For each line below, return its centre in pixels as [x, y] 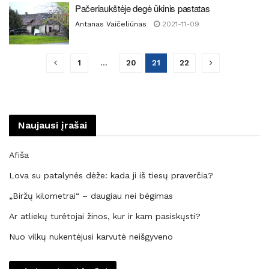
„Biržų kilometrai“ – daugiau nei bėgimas [91, 196]
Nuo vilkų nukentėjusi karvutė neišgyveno [91, 237]
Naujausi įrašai [53, 125]
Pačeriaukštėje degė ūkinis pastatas [143, 8]
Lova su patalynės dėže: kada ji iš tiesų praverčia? [111, 175]
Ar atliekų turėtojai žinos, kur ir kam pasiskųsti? [105, 216]
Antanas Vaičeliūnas [111, 24]
